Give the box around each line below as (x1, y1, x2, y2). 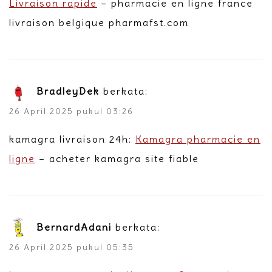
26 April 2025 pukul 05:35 (9, 242, 134, 253)
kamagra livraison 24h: (9, 132, 135, 145)
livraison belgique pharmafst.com (9, 16, 189, 29)
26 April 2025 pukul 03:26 (9, 106, 134, 117)
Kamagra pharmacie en (135, 132, 260, 145)
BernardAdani (36, 220, 112, 233)
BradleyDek (36, 84, 100, 97)
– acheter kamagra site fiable (35, 152, 199, 165)
